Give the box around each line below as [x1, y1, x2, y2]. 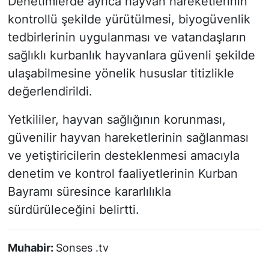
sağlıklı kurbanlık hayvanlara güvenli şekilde [7, 48, 255, 63]
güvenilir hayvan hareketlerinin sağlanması [7, 130, 249, 145]
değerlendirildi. [7, 84, 92, 99]
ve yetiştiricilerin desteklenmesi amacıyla [7, 148, 240, 163]
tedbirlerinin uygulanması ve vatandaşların [7, 30, 246, 45]
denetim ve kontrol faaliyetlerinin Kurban [7, 166, 238, 181]
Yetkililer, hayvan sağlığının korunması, [7, 112, 226, 127]
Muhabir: [7, 241, 56, 255]
